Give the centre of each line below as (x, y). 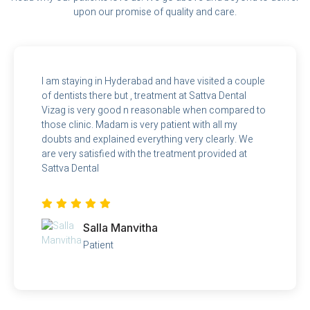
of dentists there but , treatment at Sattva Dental (144, 95)
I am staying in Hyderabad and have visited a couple (153, 81)
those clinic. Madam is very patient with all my (139, 125)
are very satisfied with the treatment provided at (144, 154)
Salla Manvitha (120, 227)
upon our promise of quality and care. (155, 12)
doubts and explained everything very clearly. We (147, 139)
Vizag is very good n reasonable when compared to (154, 110)
